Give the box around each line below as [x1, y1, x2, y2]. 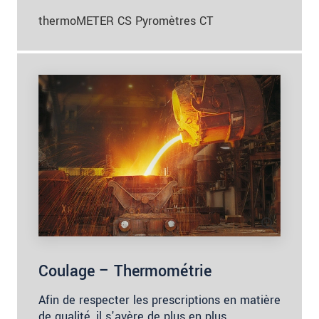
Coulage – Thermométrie [38, 259, 211, 283]
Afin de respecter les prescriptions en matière [38, 291, 281, 308]
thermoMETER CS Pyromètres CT [38, 13, 214, 30]
